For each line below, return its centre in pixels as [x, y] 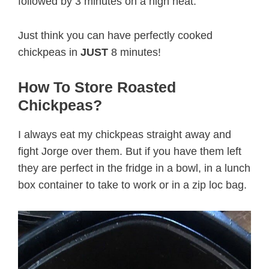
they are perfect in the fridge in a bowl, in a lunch [134, 168]
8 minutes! [134, 52]
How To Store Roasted [97, 87]
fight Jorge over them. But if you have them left [130, 151]
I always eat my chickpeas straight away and [125, 134]
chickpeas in [49, 52]
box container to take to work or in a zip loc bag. [132, 185]
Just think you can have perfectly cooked [115, 35]
